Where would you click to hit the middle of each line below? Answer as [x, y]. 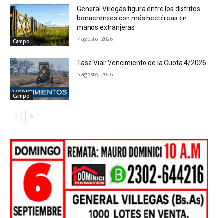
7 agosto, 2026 [95, 38]
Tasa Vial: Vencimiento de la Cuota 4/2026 [142, 63]
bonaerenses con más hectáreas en [132, 18]
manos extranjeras [106, 27]
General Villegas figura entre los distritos [139, 9]
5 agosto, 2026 [95, 74]
